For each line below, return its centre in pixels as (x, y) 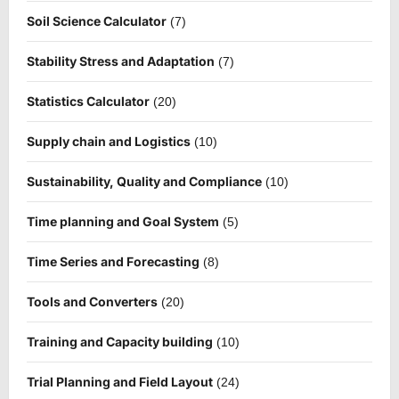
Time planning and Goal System (123, 222)
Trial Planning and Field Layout (120, 382)
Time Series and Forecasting (113, 262)
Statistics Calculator (88, 102)
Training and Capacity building (120, 342)
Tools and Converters (92, 302)
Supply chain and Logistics (109, 142)
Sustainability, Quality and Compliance (144, 182)
